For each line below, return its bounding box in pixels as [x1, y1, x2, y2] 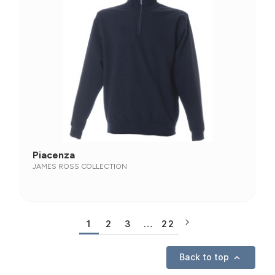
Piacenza [33, 149, 75, 161]
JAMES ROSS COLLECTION [33, 162, 128, 171]
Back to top [179, 252, 231, 262]
